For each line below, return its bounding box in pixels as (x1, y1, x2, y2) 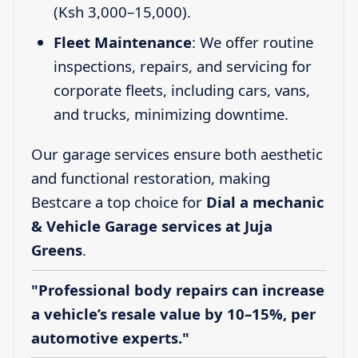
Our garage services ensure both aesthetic (30, 144, 323, 165)
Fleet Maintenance (53, 31, 192, 52)
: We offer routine (191, 31, 313, 52)
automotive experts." (30, 327, 189, 348)
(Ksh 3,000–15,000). (53, 2, 191, 22)
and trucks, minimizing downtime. (53, 103, 288, 124)
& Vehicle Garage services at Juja (30, 216, 272, 237)
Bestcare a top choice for (30, 192, 206, 213)
